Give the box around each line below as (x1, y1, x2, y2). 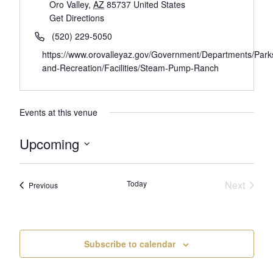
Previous (28, 180, 58, 190)
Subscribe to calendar (84, 238, 175, 250)
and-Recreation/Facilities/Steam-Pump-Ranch (41, 62, 219, 74)
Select (18, 154, 50, 167)
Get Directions (49, 12, 105, 24)
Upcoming (19, 134, 79, 153)
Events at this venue (19, 106, 97, 118)
